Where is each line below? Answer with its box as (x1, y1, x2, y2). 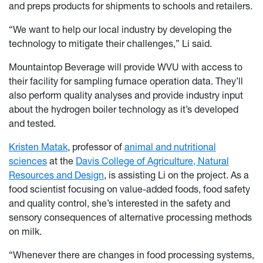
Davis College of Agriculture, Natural (76, 154, 229, 167)
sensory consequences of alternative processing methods (9, 211, 252, 223)
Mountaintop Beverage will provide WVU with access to (9, 60, 242, 73)
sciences (9, 154, 47, 167)
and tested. (9, 117, 56, 129)
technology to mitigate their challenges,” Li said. (9, 37, 214, 49)
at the (47, 154, 76, 167)
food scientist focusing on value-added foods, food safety (9, 183, 250, 195)
